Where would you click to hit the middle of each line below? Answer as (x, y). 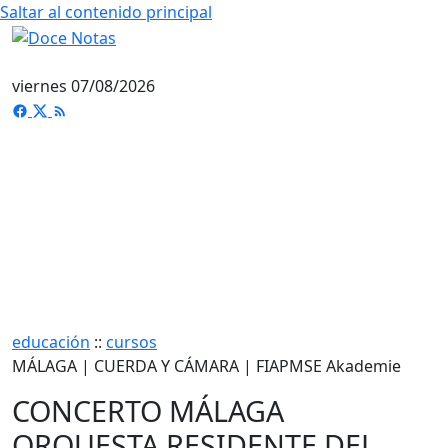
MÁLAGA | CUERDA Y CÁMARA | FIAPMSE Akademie (206, 365)
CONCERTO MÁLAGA (148, 410)
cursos (131, 341)
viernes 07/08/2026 (83, 85)
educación (51, 341)
